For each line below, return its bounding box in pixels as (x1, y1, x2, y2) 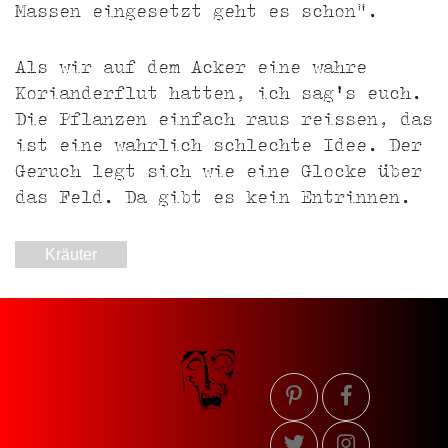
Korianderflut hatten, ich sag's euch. (15, 87, 422, 104)
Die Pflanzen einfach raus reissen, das (15, 113, 433, 130)
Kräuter (45, 246, 97, 264)
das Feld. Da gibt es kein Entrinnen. (15, 191, 411, 208)
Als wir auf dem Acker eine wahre (15, 61, 367, 78)
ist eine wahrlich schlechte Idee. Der (15, 139, 422, 156)
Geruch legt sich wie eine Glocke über (15, 165, 422, 182)
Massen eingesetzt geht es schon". (15, 5, 378, 22)
